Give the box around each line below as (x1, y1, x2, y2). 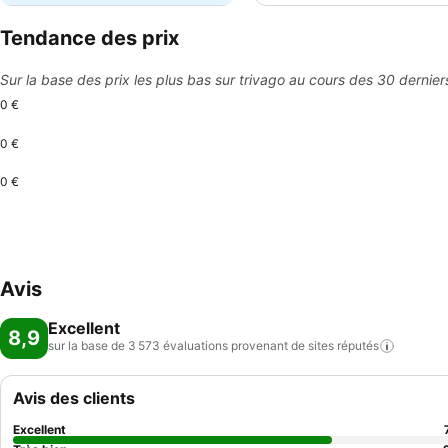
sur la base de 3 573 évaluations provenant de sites (48, 338, 334, 353)
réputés (337, 338, 379, 353)
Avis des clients (13, 388, 135, 408)
